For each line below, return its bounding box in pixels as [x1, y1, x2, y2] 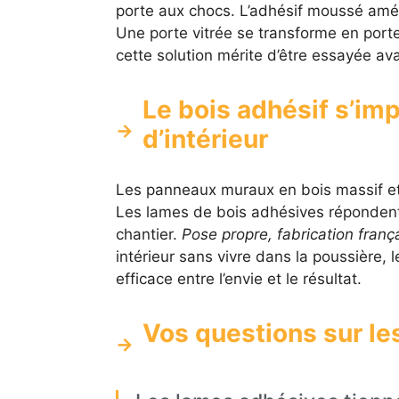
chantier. [115, 225, 182, 244]
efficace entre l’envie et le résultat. [115, 270, 362, 289]
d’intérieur [142, 124, 268, 155]
